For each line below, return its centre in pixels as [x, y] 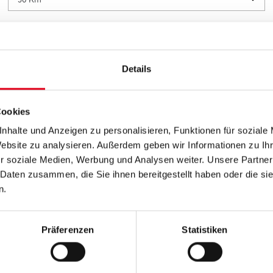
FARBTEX [190, 205]
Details [136, 69]
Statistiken [205, 230]
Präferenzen [68, 230]
